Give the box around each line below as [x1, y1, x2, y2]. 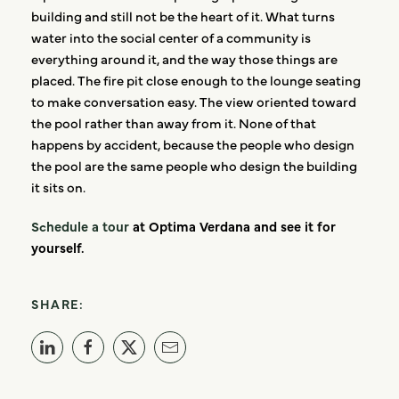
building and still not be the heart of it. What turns [31, 6, 335, 26]
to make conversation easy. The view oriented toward [31, 92, 356, 111]
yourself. [31, 238, 84, 257]
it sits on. [31, 177, 85, 197]
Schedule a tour [31, 216, 129, 236]
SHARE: [31, 295, 84, 313]
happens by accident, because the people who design [31, 134, 354, 154]
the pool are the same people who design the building [31, 156, 357, 175]
